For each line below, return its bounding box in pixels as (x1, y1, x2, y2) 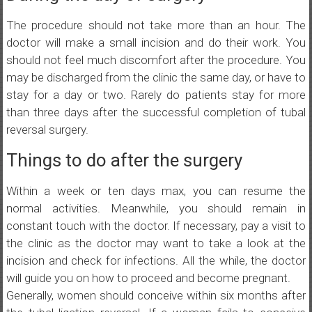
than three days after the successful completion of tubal (6, 105, 306, 119)
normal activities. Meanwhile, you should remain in (6, 201, 306, 215)
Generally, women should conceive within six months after (6, 288, 306, 302)
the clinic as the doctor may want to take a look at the (6, 236, 306, 250)
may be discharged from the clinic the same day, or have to (6, 70, 306, 84)
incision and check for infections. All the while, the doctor (6, 253, 306, 267)
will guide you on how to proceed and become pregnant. (6, 271, 290, 285)
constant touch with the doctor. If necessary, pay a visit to (6, 219, 306, 233)
